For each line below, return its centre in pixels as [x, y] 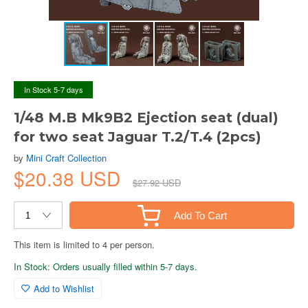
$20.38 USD [70, 178]
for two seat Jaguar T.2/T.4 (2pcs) [137, 137]
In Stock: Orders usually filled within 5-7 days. [106, 266]
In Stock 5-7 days [53, 89]
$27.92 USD [157, 183]
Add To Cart [200, 215]
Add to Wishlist [64, 288]
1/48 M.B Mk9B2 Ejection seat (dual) [146, 118]
